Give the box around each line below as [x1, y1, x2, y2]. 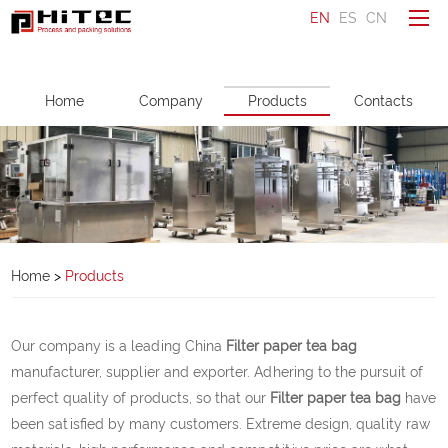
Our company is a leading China [11, 337, 227, 354]
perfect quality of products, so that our [11, 389, 271, 406]
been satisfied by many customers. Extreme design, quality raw [11, 415, 431, 432]
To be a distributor [158, 61, 278, 77]
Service [168, 329, 216, 345]
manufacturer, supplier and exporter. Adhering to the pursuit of [11, 363, 424, 380]
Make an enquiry [158, 131, 267, 147]
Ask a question [158, 97, 255, 113]
